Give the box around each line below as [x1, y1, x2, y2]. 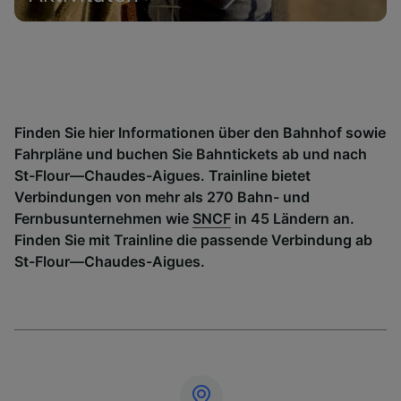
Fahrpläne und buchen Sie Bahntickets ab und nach [14, 145, 367, 163]
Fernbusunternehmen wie [14, 209, 192, 227]
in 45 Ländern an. [231, 209, 354, 227]
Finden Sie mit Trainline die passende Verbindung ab [14, 231, 372, 249]
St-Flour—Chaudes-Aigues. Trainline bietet [14, 166, 311, 184]
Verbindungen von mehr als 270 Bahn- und [14, 188, 310, 206]
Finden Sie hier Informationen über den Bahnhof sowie [14, 124, 386, 141]
